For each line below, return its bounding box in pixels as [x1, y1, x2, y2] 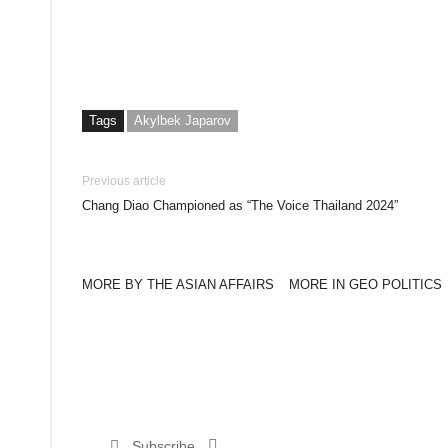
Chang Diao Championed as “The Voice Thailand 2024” [82, 198, 398, 213]
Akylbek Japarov [134, 113, 231, 128]
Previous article [82, 174, 166, 188]
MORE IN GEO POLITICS [289, 277, 442, 292]
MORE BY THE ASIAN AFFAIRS [82, 277, 274, 292]
